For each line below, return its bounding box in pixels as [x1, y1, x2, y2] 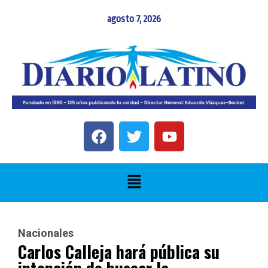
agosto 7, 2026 [107, 14, 161, 25]
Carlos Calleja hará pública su [18, 239, 220, 264]
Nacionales [18, 226, 74, 239]
